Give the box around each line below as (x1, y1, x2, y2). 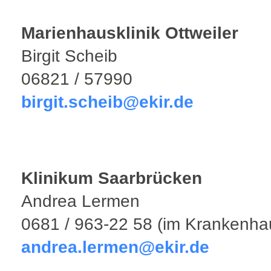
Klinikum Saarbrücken (21, 169, 202, 188)
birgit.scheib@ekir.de (21, 93, 194, 111)
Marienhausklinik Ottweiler (21, 24, 238, 42)
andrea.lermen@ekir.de (21, 238, 209, 256)
